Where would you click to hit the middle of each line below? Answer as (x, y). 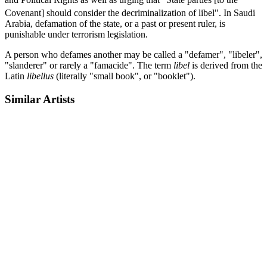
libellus (40, 76)
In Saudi (238, 13)
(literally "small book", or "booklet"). (125, 76)
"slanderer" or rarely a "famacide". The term (89, 65)
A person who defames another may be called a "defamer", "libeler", (133, 54)
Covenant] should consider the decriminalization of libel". (113, 13)
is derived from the (226, 65)
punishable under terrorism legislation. (76, 34)
